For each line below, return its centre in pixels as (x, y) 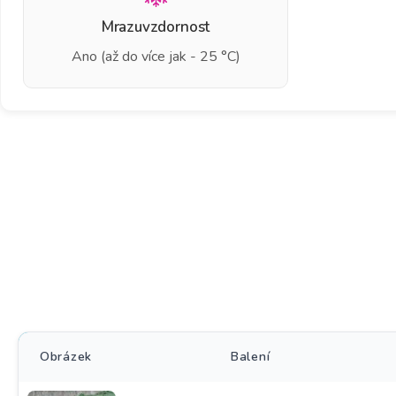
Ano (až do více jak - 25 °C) (156, 57)
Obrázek (66, 357)
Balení (251, 357)
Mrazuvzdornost (156, 27)
